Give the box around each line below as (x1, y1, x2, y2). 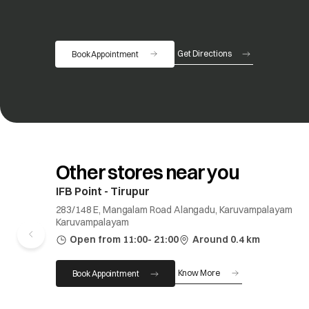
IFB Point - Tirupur (55, 184, 150, 198)
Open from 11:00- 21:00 (69, 233, 179, 246)
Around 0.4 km (192, 233, 260, 246)
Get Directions (177, 48, 232, 59)
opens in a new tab (177, 59, 267, 72)
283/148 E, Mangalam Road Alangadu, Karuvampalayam (55, 203, 292, 216)
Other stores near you (55, 161, 239, 184)
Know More (177, 268, 220, 278)
